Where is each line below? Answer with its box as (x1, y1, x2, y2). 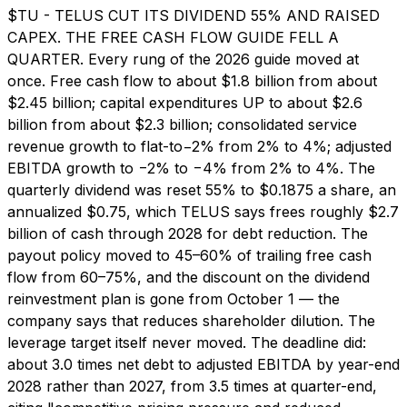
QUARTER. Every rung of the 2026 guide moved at (7, 49, 359, 68)
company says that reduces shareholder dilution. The (7, 311, 375, 330)
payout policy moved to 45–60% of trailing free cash (7, 245, 372, 264)
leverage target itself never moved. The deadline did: (7, 333, 366, 352)
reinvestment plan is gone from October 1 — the (7, 289, 340, 308)
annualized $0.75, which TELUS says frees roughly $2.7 (7, 202, 399, 221)
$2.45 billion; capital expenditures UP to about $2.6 (7, 93, 362, 112)
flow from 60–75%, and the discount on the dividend (7, 267, 370, 286)
